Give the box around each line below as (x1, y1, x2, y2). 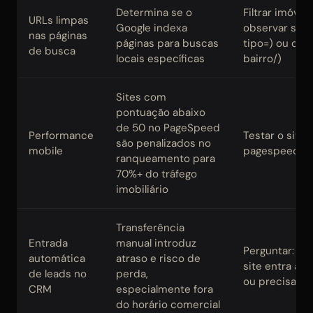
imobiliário (116, 182, 168, 197)
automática (29, 252, 85, 266)
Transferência (116, 221, 184, 235)
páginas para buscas (116, 36, 219, 51)
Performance (29, 129, 94, 143)
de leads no (29, 267, 87, 282)
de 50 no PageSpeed (116, 121, 220, 136)
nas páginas (29, 29, 87, 43)
